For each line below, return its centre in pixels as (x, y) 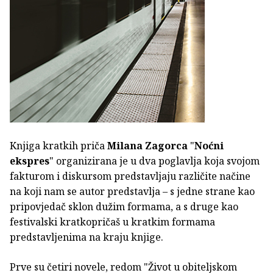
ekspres (30, 161)
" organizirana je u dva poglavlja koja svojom (154, 161)
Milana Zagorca (149, 146)
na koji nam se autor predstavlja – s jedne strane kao (132, 192)
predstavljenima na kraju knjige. (87, 237)
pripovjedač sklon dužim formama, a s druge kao (124, 207)
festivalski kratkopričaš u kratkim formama (112, 222)
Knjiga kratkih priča (58, 146)
